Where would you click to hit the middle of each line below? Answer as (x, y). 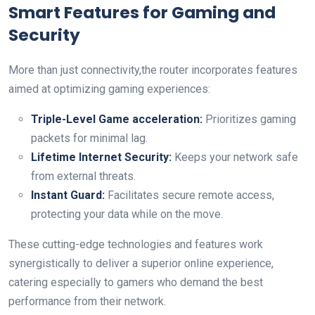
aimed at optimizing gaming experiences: (109, 89)
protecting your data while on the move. (127, 214)
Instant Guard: (68, 195)
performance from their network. (87, 301)
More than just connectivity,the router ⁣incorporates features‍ (153, 70)
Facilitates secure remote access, (189, 195)
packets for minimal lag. (89, 138)
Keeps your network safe (235, 157)
